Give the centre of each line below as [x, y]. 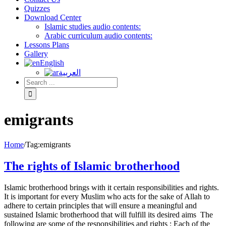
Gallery [36, 54]
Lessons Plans [47, 45]
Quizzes [37, 8]
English [52, 63]
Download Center [53, 17]
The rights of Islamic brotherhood [92, 166]
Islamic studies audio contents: [93, 26]
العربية [70, 72]
